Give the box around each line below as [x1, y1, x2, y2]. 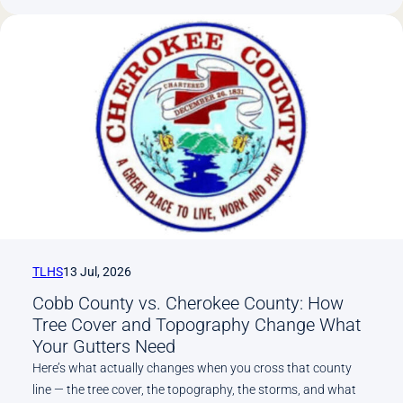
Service [140, 207, 205, 230]
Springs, [140, 13, 209, 36]
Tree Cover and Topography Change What [32, 313, 361, 336]
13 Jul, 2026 [63, 264, 131, 280]
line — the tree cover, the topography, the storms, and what [32, 381, 356, 397]
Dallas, [140, 34, 197, 58]
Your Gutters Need [32, 335, 175, 357]
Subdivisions [140, 121, 250, 144]
